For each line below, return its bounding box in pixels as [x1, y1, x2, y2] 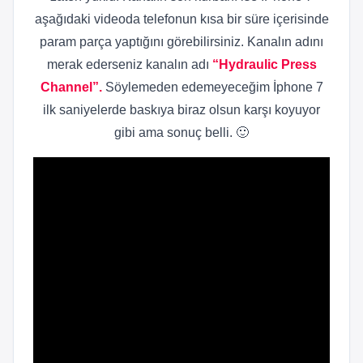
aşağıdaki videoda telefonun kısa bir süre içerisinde [34, 12, 329, 27]
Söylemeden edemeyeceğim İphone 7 [105, 80, 323, 95]
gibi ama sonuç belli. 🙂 [114, 126, 249, 140]
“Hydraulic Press [211, 58, 317, 72]
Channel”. [40, 80, 105, 95]
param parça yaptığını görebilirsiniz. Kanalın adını [40, 35, 323, 49]
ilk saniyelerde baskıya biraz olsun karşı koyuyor [43, 103, 320, 117]
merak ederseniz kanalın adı [46, 58, 212, 72]
